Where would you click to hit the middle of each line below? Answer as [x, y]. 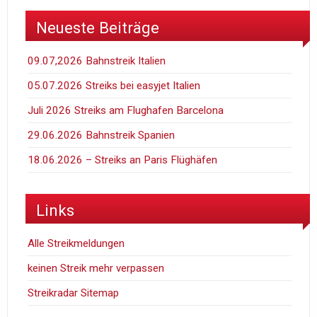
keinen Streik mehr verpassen [96, 268]
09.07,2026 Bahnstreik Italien [97, 60]
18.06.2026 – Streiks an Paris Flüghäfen [123, 160]
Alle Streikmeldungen [76, 243]
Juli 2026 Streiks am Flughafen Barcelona [126, 110]
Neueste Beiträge [98, 27]
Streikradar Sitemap [74, 293]
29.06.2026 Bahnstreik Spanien [102, 135]
